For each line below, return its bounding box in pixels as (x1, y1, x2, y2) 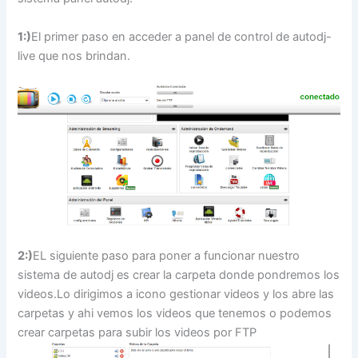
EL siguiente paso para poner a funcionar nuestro (33, 249, 300, 264)
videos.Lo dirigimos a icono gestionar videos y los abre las (18, 287, 335, 302)
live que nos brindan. (18, 48, 131, 63)
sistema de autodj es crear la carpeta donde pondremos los (18, 268, 340, 283)
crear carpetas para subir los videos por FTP (18, 325, 257, 340)
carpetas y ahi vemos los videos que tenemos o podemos (18, 306, 332, 321)
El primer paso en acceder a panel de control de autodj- (31, 29, 332, 44)
